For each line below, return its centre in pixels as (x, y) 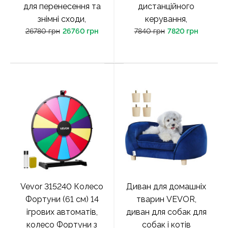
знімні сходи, (62, 19)
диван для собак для (166, 212)
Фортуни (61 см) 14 (62, 199)
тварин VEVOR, (166, 199)
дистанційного (166, 6)
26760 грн (80, 31)
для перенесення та (62, 6)
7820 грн (183, 31)
